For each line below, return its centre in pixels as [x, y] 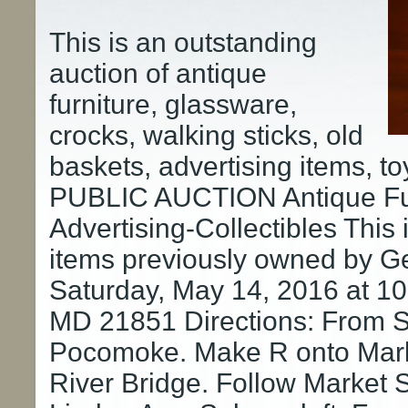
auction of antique [158, 74]
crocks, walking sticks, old [206, 136]
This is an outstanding [183, 43]
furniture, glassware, [173, 105]
